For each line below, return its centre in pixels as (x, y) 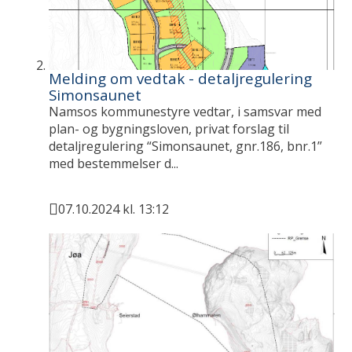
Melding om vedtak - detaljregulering (181, 79)
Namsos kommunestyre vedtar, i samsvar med (185, 112)
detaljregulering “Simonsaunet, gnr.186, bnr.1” (186, 147)
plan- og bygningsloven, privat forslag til (169, 129)
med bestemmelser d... (114, 164)
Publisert (77, 219)
